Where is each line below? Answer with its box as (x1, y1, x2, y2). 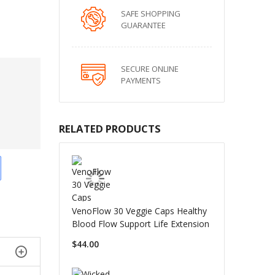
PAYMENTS (120, 75, 161, 86)
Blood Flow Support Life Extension (71, 218, 209, 230)
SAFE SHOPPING (120, 8, 180, 19)
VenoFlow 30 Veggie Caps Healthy (71, 205, 207, 217)
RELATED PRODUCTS (58, 122, 161, 136)
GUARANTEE (120, 20, 166, 31)
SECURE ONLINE (120, 63, 179, 74)
